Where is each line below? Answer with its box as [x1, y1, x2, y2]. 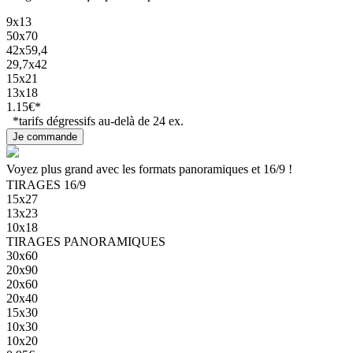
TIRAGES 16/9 [6, 178, 86, 192]
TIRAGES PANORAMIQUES [6, 235, 165, 249]
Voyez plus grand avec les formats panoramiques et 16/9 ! [6, 162, 292, 176]
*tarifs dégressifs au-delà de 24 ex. [6, 114, 184, 128]
